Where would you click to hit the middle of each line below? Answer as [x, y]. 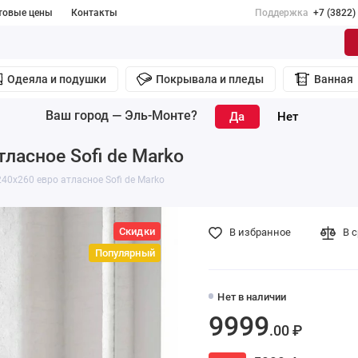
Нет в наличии [252, 297]
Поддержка [282, 13]
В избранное [261, 233]
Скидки [137, 231]
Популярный [125, 253]
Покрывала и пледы [210, 80]
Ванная [333, 80]
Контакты [95, 13]
